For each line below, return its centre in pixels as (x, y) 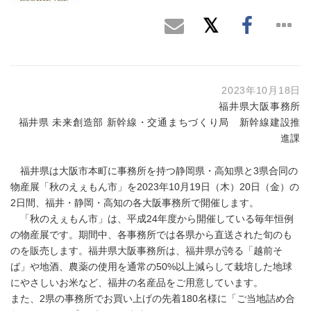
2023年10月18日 (261, 90)
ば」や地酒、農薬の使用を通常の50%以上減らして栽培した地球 (151, 267)
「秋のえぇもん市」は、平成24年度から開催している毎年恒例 (152, 219)
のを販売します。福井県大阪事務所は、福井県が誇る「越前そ (146, 251)
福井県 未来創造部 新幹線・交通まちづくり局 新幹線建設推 (159, 122)
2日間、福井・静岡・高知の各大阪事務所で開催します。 (135, 203)
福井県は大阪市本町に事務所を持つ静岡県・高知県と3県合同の (154, 171)
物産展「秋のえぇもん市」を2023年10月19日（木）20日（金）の (155, 187)
